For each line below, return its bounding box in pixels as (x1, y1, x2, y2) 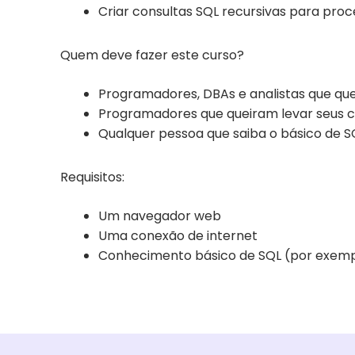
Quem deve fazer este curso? (60, 46, 244, 65)
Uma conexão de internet (98, 227, 258, 246)
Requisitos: (60, 168, 124, 187)
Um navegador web (98, 207, 221, 226)
